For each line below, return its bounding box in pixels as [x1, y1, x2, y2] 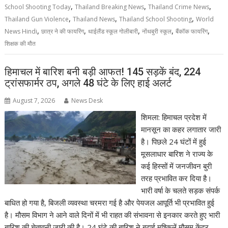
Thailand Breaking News [75, 3, 145, 11]
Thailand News [73, 15, 116, 23]
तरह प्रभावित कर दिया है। [140, 173, 212, 183]
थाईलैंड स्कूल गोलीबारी [88, 27, 138, 36]
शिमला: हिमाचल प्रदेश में [140, 111, 207, 122]
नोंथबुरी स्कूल [142, 27, 172, 36]
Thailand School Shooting [119, 15, 192, 23]
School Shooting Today [5, 3, 71, 11]
